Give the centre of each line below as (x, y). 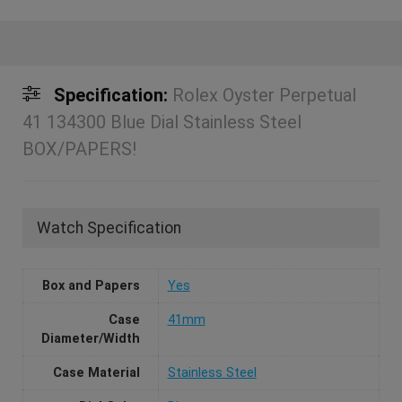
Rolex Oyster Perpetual (264, 96)
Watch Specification (109, 228)
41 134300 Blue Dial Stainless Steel (162, 122)
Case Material (96, 373)
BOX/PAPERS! (79, 149)
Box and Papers (91, 286)
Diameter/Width (90, 339)
